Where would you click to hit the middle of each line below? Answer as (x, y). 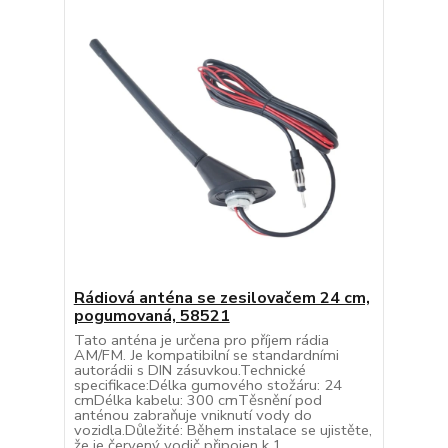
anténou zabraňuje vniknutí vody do (192, 414)
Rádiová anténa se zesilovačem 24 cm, (221, 297)
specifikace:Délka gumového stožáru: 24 (207, 384)
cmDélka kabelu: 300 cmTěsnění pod (197, 399)
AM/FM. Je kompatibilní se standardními (206, 354)
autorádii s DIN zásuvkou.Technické (189, 369)
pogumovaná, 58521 (151, 315)
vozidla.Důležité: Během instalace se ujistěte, (222, 429)
